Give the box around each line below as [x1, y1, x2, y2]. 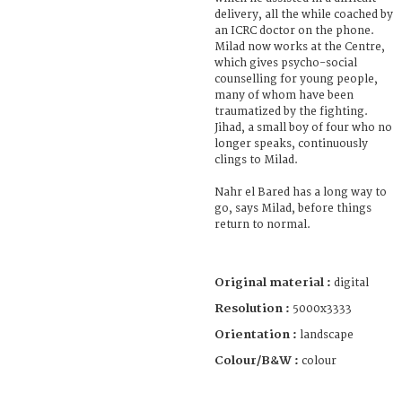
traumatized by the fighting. [214, 104, 368, 118]
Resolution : [214, 301, 290, 316]
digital [334, 275, 369, 290]
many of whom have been [214, 88, 354, 102]
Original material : [214, 275, 334, 290]
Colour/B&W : [214, 353, 301, 368]
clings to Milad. [214, 153, 298, 167]
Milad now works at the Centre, [214, 39, 385, 54]
